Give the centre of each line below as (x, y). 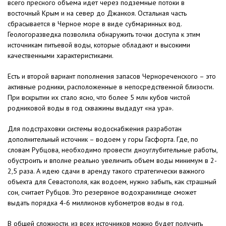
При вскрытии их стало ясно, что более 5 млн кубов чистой (99, 98)
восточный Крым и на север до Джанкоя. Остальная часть (97, 13)
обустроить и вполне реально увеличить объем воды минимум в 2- (112, 161)
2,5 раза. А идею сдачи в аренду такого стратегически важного (106, 171)
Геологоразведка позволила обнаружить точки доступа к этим (104, 35)
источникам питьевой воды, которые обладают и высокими (99, 45)
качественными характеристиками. (61, 56)
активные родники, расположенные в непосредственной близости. (110, 87)
